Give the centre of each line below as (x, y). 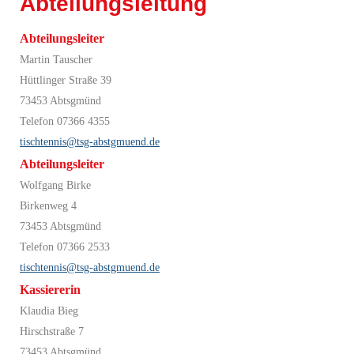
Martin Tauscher (56, 59)
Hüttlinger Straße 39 (66, 80)
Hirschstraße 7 (52, 331)
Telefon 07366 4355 (65, 121)
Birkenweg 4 (48, 205)
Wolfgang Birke (55, 185)
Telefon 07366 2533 (65, 247)
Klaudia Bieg (49, 311)
